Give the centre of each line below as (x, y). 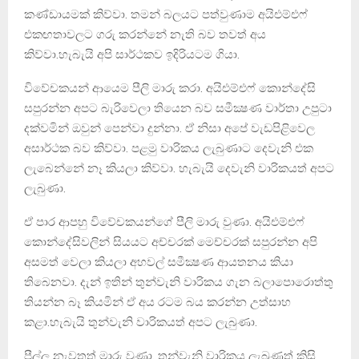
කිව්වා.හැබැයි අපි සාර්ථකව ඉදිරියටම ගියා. (132, 54)
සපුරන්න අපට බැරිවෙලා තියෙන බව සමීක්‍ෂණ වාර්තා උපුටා (178, 108)
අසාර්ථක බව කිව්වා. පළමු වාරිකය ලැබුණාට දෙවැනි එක (169, 148)
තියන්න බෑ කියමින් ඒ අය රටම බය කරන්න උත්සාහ (157, 302)
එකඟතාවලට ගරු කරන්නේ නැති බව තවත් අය (145, 34)
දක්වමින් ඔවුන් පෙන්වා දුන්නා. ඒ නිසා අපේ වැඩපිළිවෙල (169, 128)
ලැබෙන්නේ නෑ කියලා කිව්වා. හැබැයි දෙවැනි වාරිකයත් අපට (179, 168)
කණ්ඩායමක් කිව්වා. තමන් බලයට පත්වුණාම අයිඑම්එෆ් (166, 14)
